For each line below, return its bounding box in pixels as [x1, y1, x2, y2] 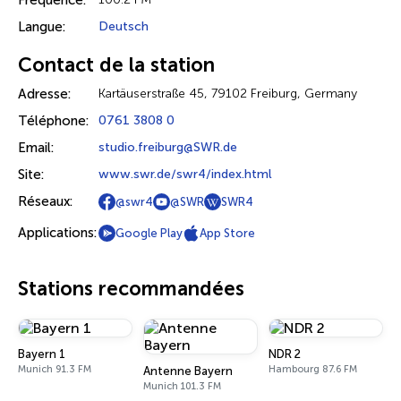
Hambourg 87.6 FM [269, 363, 357, 375]
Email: [18, 140, 54, 156]
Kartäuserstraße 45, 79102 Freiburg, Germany [98, 86, 357, 101]
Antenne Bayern [143, 364, 233, 378]
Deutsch [98, 19, 149, 34]
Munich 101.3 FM [143, 380, 221, 392]
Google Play [115, 226, 183, 240]
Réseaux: [18, 193, 73, 209]
